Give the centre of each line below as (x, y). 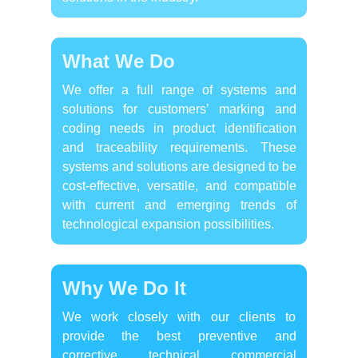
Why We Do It (124, 288)
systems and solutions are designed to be (179, 166)
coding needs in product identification (179, 128)
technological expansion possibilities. (168, 224)
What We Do (118, 61)
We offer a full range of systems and (179, 89)
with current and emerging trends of (179, 205)
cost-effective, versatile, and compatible (179, 185)
